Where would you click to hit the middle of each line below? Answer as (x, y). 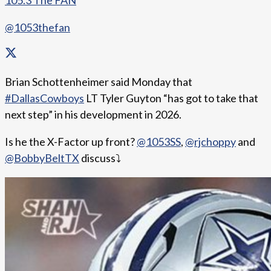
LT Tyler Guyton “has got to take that (171, 98)
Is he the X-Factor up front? (71, 142)
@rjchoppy (211, 142)
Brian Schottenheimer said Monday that (99, 82)
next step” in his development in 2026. (93, 115)
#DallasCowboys (44, 98)
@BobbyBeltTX (42, 158)
